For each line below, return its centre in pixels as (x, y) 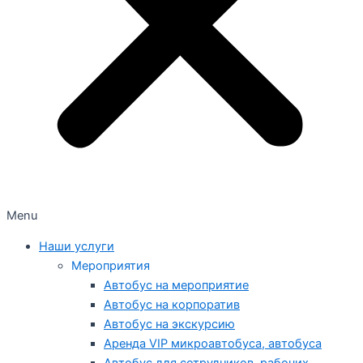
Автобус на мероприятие (176, 286)
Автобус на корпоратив (172, 305)
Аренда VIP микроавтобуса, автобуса (213, 344)
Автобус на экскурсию (169, 325)
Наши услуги (77, 247)
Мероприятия (111, 266)
